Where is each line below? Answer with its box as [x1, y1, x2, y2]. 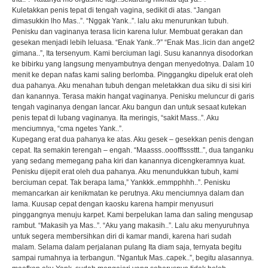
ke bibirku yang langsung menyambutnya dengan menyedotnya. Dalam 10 [11, 60, 254, 68]
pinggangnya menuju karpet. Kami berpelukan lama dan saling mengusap [11, 211, 253, 219]
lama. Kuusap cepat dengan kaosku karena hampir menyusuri [11, 200, 214, 208]
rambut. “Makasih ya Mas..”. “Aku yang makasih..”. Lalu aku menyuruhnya [11, 221, 249, 230]
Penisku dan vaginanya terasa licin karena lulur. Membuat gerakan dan [11, 28, 243, 36]
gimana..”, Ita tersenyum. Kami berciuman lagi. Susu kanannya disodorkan [11, 49, 253, 57]
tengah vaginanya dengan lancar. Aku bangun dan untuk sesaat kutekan [11, 103, 246, 111]
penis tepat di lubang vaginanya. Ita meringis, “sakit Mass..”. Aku [11, 114, 219, 122]
